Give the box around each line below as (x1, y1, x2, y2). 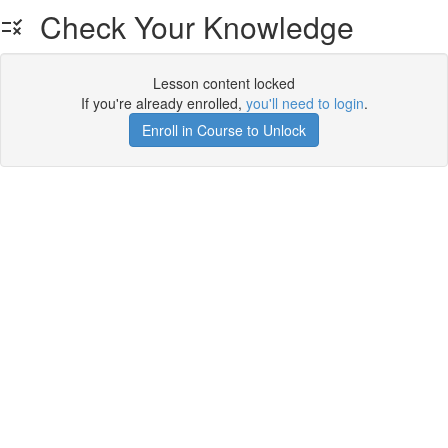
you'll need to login (245, 93, 364, 113)
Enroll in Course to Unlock (142, 120, 306, 140)
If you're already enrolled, (80, 93, 246, 113)
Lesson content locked (153, 73, 295, 93)
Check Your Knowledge (24, 5, 354, 48)
